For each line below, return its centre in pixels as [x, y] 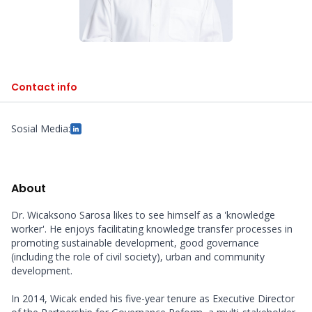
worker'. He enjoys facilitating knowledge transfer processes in [152, 229]
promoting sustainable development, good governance [135, 243]
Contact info [44, 87]
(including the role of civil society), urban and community [138, 257]
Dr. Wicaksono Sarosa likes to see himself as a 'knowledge [143, 215]
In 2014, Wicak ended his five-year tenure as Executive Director [153, 298]
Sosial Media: [41, 128]
